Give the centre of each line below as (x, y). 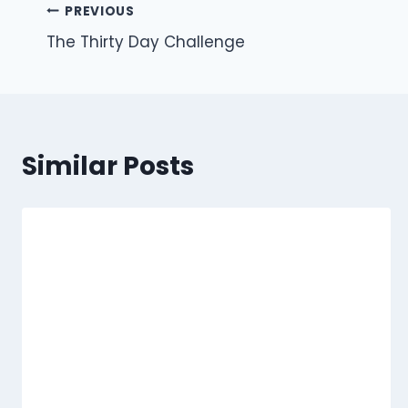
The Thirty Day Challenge (146, 42)
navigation (119, 54)
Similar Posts (108, 167)
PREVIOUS (100, 11)
